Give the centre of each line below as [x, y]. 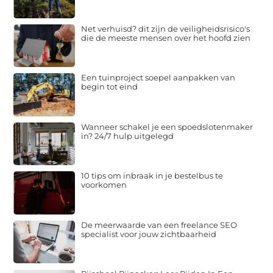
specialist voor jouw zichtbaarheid [149, 234]
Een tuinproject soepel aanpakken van [158, 78]
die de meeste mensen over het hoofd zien [166, 37]
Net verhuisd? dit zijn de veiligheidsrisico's [166, 28]
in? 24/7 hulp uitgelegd [128, 136]
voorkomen [104, 185]
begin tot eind [110, 87]
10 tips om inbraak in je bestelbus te [152, 176]
